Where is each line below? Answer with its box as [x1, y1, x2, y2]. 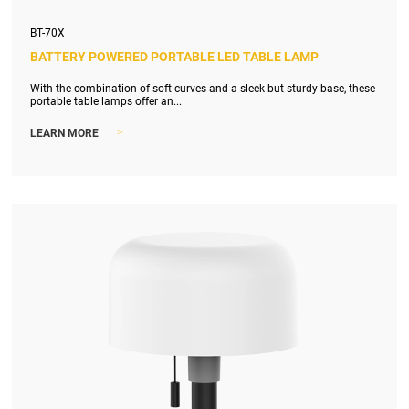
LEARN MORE [30, 126, 100, 140]
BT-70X [30, 26, 66, 40]
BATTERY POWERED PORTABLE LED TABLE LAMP [30, 49, 320, 65]
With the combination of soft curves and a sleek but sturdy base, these [30, 82, 376, 96]
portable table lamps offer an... [30, 95, 183, 109]
